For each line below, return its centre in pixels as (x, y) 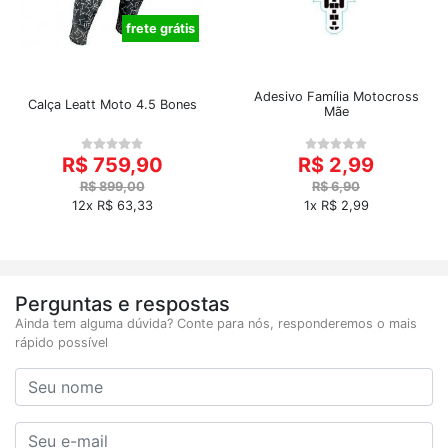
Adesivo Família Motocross (336, 96)
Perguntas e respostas (122, 304)
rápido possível (61, 342)
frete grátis (160, 28)
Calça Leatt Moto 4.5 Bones (112, 104)
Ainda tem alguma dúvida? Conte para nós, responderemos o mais (216, 323)
